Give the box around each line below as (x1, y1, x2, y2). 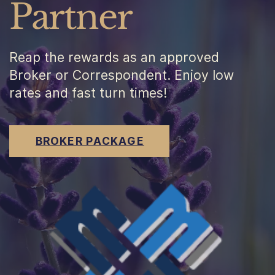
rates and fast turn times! (9, 85, 167, 101)
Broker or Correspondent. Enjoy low (9, 67, 234, 83)
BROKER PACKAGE (36, 134, 144, 147)
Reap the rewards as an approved (9, 49, 219, 65)
